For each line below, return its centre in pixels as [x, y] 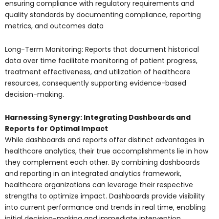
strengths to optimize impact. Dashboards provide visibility [105, 196]
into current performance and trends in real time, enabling [105, 208]
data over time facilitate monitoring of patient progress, [101, 60]
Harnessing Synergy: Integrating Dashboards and [98, 118]
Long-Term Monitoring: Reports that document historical [102, 49]
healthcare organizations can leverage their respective [99, 185]
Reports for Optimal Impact [56, 129]
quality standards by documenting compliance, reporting [103, 15]
